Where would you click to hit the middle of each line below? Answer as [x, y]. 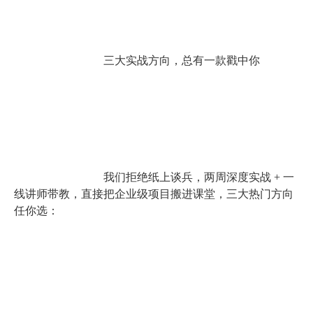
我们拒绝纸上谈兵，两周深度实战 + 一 [199, 177]
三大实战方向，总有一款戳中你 [182, 61]
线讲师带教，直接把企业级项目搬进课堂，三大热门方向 [154, 194]
